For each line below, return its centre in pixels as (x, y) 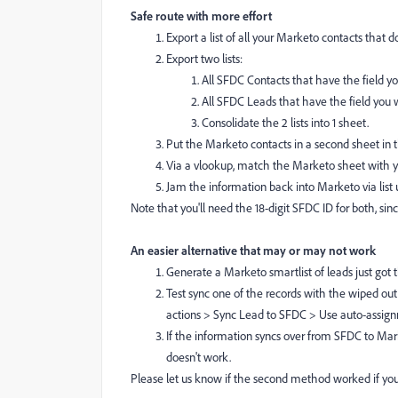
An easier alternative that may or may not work (253, 250)
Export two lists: (204, 58)
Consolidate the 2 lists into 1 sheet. (285, 122)
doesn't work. (199, 357)
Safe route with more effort (201, 16)
